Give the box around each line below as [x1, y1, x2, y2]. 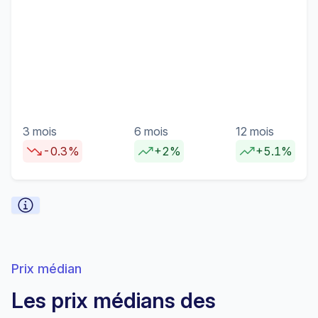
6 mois [134, 124, 168, 138]
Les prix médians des [11, 287, 216, 313]
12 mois [236, 124, 274, 138]
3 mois [23, 124, 57, 138]
